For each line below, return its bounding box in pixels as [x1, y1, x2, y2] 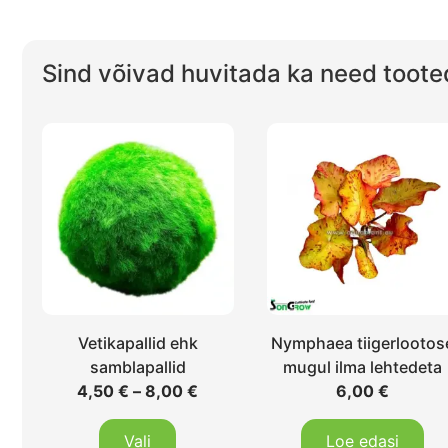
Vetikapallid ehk [77, 332, 198, 353]
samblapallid [89, 356, 186, 377]
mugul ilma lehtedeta [283, 356, 443, 377]
